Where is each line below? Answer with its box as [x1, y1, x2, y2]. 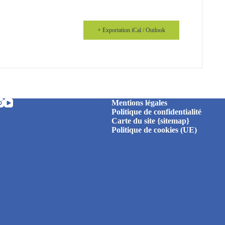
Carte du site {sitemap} [111, 117, 189, 126]
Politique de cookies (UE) [111, 126, 197, 135]
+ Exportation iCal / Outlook [97, 27, 165, 34]
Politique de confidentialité [111, 107, 201, 117]
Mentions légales [111, 98, 167, 107]
